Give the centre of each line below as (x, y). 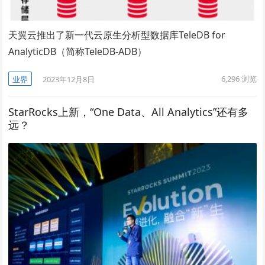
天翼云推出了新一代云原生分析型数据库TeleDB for (117, 35)
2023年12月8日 (69, 80)
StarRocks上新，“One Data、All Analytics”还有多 (129, 112)
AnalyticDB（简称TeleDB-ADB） (78, 52)
